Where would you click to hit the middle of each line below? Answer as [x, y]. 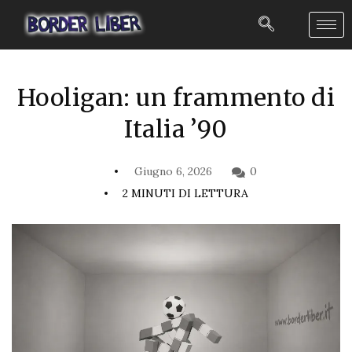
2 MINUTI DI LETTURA [185, 193]
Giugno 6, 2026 [172, 171]
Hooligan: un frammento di [176, 97]
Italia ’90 [176, 128]
